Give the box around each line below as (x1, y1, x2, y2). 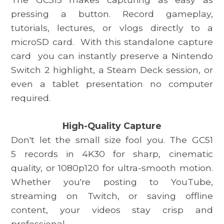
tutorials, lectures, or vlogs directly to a (11, 22, 213, 33)
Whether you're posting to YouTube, (11, 176, 213, 187)
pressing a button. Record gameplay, (11, 8, 213, 19)
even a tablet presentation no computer (11, 78, 213, 89)
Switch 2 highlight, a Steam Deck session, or (11, 64, 213, 75)
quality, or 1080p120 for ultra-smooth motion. (11, 162, 213, 173)
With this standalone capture (77, 36, 213, 47)
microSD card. (11, 36, 77, 47)
